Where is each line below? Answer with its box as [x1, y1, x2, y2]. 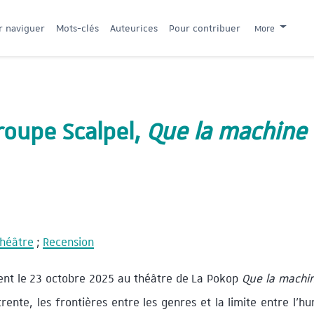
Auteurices [110, 21, 158, 34]
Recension [43, 233, 94, 249]
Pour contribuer [169, 21, 240, 34]
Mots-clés [56, 21, 99, 34]
